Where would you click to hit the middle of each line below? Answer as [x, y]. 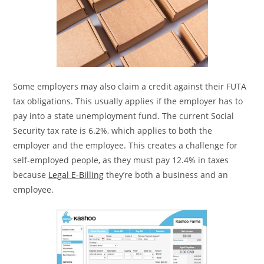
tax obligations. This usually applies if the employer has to [128, 101]
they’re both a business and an [166, 174]
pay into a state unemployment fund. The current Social [124, 115]
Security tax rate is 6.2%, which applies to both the [113, 130]
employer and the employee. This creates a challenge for [126, 145]
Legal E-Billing [76, 174]
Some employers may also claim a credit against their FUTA [130, 86]
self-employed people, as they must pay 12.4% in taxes [121, 160]
